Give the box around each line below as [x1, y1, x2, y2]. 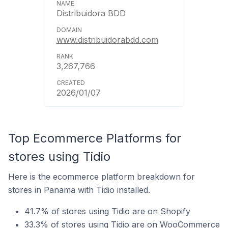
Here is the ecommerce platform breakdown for [8, 172, 195, 182]
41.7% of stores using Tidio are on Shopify [24, 206, 190, 216]
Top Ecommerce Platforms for [8, 131, 181, 146]
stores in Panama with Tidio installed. [8, 185, 150, 195]
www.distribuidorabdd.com [56, 35, 158, 45]
